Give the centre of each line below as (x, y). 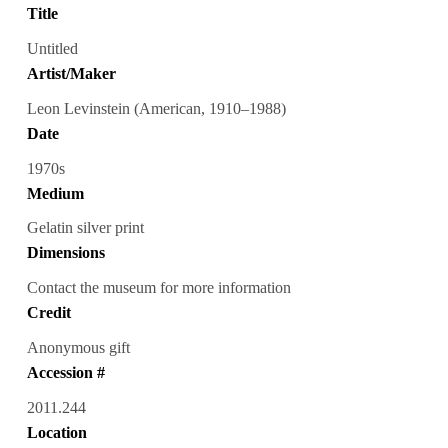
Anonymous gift (78, 348)
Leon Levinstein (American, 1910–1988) (156, 108)
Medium (55, 193)
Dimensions (65, 253)
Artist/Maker (71, 73)
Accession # (65, 373)
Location (56, 433)
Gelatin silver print (85, 228)
